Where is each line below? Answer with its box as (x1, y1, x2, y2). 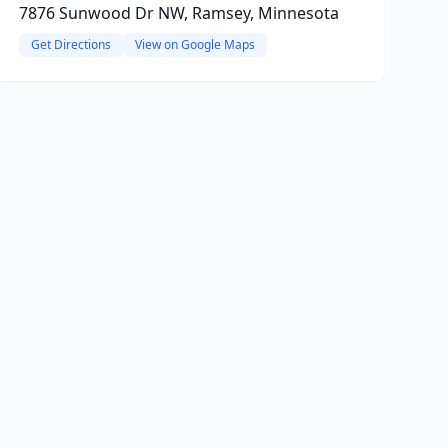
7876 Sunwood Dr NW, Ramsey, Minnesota (18, 2, 339, 24)
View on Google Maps (134, 36, 255, 53)
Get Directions (30, 36, 111, 53)
